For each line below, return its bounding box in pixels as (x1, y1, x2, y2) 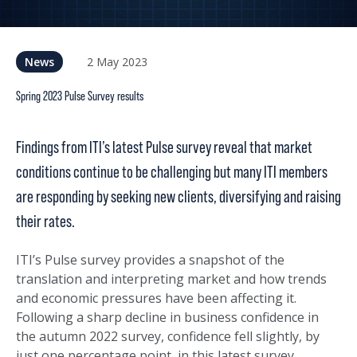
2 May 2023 (87, 53, 147, 69)
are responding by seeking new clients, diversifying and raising (16, 187, 341, 207)
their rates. (16, 212, 77, 232)
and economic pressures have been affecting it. (16, 289, 296, 308)
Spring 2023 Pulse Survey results (16, 88, 143, 104)
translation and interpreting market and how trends (16, 270, 327, 288)
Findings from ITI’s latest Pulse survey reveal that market (16, 138, 312, 158)
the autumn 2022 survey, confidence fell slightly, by (16, 328, 320, 346)
